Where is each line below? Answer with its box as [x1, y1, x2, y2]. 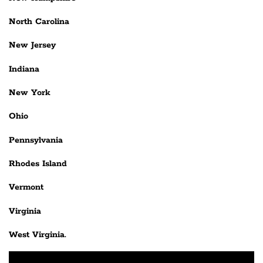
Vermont [9, 182, 43, 193]
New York [9, 87, 50, 99]
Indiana [9, 63, 39, 75]
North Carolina [9, 16, 69, 28]
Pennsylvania [9, 134, 63, 146]
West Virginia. [9, 230, 66, 241]
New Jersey [9, 40, 56, 51]
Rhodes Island [9, 159, 67, 170]
